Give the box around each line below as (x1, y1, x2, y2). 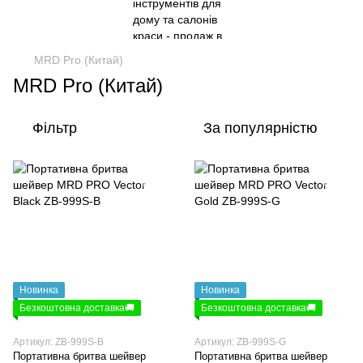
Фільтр (32, 120, 77, 136)
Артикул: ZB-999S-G (194, 336, 286, 348)
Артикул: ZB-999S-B (13, 336, 104, 348)
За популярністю (203, 120, 318, 136)
